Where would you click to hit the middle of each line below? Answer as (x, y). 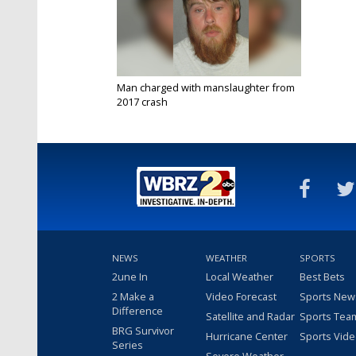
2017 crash (142, 101)
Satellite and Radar (250, 316)
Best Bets (322, 276)
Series (128, 344)
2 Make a (133, 296)
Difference (137, 310)
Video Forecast (241, 296)
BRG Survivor (143, 330)
